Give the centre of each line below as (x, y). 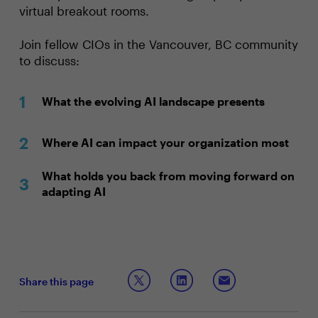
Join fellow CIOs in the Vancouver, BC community (158, 44)
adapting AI (73, 191)
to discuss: (49, 60)
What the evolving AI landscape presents (153, 101)
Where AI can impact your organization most (165, 142)
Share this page (56, 281)
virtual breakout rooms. (84, 11)
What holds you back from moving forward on (168, 176)
